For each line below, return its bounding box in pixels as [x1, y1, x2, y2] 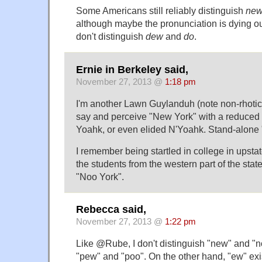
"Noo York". [76, 171, 124, 182]
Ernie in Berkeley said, [76, 63, 188, 75]
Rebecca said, [76, 204, 146, 216]
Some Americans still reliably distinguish [76, 5, 246, 16]
